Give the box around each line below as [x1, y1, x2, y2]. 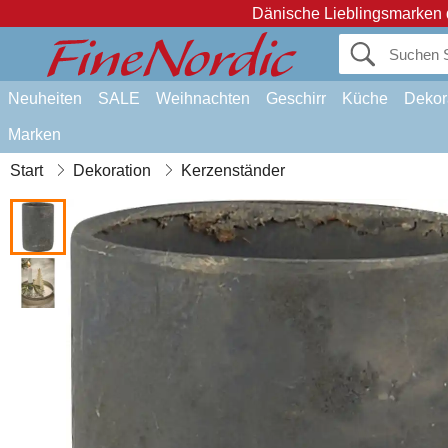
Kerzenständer [181, 162, 285, 179]
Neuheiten [8, 90, 82, 107]
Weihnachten [156, 90, 250, 107]
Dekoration [73, 162, 151, 179]
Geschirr [266, 90, 326, 107]
